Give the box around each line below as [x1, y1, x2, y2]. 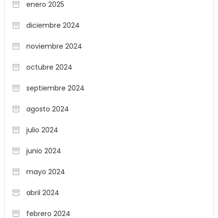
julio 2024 [26, 125, 58, 135]
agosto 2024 [26, 104, 69, 114]
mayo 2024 [26, 167, 65, 177]
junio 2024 [26, 146, 61, 156]
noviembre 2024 [26, 41, 82, 51]
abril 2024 [26, 188, 59, 198]
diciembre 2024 [26, 20, 80, 30]
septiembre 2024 [26, 83, 85, 93]
